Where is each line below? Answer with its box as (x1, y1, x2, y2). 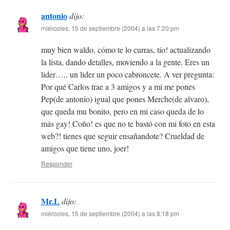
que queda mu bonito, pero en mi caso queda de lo (41, 106, 204, 117)
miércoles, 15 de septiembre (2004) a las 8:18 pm (41, 209, 179, 218)
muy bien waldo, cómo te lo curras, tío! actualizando (41, 44, 210, 55)
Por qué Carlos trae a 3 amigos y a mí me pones (41, 81, 195, 92)
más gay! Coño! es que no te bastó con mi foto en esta (41, 118, 215, 129)
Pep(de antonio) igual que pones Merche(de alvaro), (41, 93, 209, 105)
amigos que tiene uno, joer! (41, 143, 129, 154)
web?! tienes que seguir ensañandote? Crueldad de (41, 130, 204, 142)
